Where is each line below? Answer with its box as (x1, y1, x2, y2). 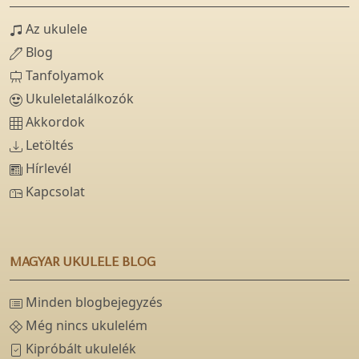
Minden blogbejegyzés (22, 293, 163, 312)
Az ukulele (22, 20, 87, 38)
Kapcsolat (22, 183, 85, 201)
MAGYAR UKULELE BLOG (10, 252, 155, 271)
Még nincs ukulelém (22, 317, 147, 335)
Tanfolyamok (22, 67, 104, 85)
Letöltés (22, 136, 74, 155)
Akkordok (22, 113, 85, 131)
